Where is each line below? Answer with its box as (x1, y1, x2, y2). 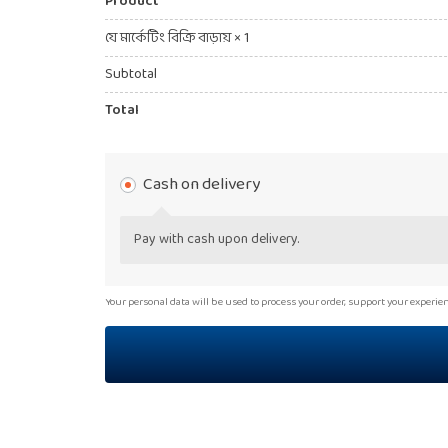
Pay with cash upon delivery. (133, 227, 299, 251)
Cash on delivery (143, 170, 260, 200)
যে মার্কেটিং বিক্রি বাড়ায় (105, 25, 234, 50)
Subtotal (105, 62, 157, 87)
